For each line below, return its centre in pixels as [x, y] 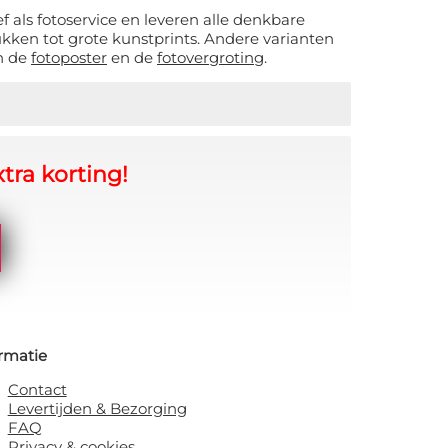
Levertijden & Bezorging [97, 409]
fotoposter [69, 58]
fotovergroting [210, 58]
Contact [37, 390]
